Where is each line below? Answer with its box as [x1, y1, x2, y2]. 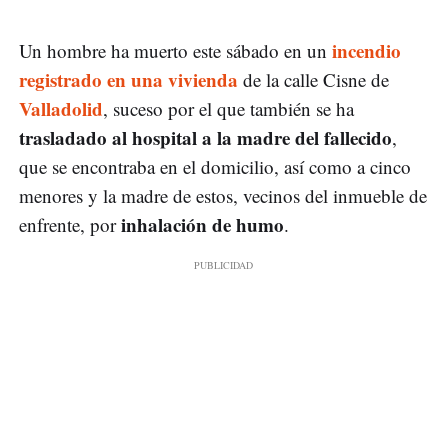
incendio [332, 37, 401, 65]
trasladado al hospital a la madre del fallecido [19, 124, 392, 152]
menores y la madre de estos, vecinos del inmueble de [19, 183, 427, 209]
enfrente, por [19, 212, 121, 238]
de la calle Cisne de [238, 67, 389, 93]
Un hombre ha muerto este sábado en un [19, 38, 332, 64]
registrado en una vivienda [19, 66, 238, 94]
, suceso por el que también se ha [103, 96, 354, 122]
